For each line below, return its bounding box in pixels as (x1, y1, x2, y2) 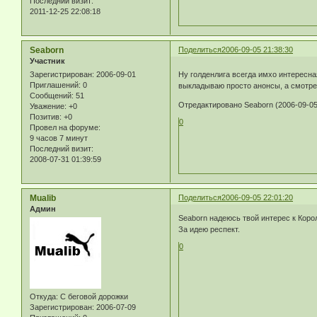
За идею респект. (178, 225, 241, 234)
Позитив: (30, 112, 62, 121)
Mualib (30, 192, 56, 203)
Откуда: (30, 292, 58, 301)
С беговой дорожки (58, 292, 128, 301)
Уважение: (30, 101, 67, 110)
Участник (30, 56, 65, 65)
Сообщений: (30, 91, 74, 100)
